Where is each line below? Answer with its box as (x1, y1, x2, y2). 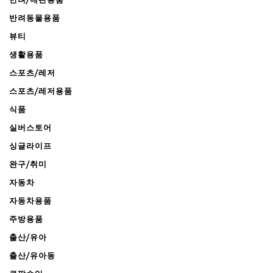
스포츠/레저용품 (9, 86, 73, 96)
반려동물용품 (9, 13, 60, 23)
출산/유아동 (9, 250, 55, 261)
